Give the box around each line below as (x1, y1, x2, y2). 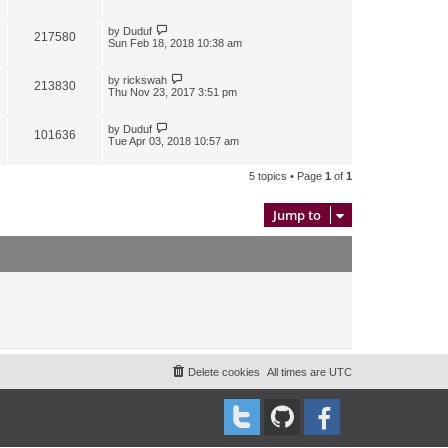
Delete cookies (188, 365, 260, 378)
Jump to (273, 205, 321, 224)
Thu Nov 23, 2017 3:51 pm (108, 85, 237, 98)
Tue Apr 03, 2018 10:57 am (108, 134, 239, 147)
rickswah (123, 73, 167, 86)
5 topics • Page (249, 169, 325, 182)
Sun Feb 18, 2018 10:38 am (108, 36, 242, 49)
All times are (267, 365, 329, 378)
